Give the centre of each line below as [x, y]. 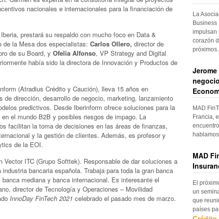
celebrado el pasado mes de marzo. [124, 198]
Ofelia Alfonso [74, 53]
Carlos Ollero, [111, 44]
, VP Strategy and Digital [131, 53]
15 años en [132, 88]
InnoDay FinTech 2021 [41, 198]
